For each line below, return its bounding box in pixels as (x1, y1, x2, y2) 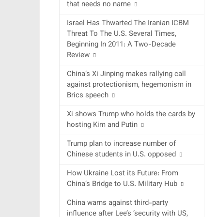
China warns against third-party (67, 198, 168, 209)
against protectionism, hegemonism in (67, 79, 191, 91)
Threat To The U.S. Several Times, (67, 29, 176, 40)
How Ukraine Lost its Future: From (67, 168, 178, 180)
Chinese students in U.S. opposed (67, 149, 176, 161)
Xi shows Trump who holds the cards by (67, 109, 195, 121)
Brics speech (67, 90, 108, 102)
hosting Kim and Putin (67, 120, 138, 131)
